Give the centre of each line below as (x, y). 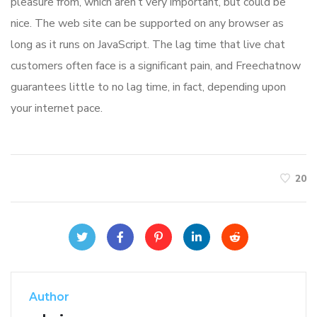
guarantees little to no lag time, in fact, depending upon (148, 87)
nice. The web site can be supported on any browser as (147, 24)
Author (49, 297)
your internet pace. (57, 109)
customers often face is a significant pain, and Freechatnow (156, 66)
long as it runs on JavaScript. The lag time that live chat (148, 45)
